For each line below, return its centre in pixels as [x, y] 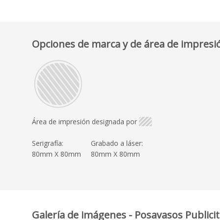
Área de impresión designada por [84, 121]
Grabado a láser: [117, 143]
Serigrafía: [48, 143]
